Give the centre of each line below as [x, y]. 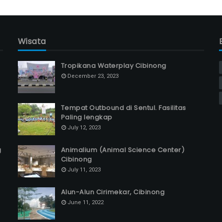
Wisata [32, 41]
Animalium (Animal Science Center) [123, 150]
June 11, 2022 [85, 202]
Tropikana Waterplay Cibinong [113, 66]
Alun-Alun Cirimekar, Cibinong [113, 192]
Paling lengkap [86, 117]
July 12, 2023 [84, 128]
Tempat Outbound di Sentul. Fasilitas [123, 108]
